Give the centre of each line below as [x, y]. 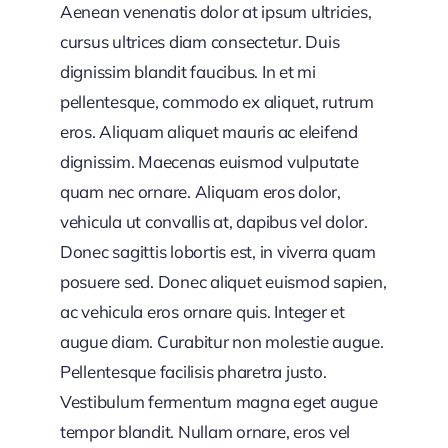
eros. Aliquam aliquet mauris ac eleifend [208, 132]
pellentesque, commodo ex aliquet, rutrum [216, 102]
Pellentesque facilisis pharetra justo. [193, 372]
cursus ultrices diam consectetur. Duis [199, 42]
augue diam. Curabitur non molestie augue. [221, 342]
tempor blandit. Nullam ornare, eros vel [205, 432]
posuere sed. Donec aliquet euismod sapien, [223, 282]
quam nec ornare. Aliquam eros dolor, [200, 192]
